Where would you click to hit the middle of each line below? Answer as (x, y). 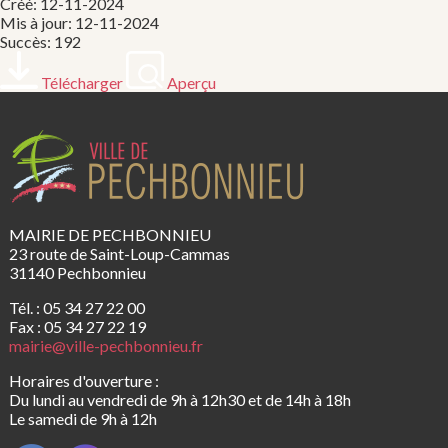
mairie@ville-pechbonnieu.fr (105, 345)
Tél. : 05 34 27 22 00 (76, 307)
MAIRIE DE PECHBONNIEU (109, 234)
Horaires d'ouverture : (83, 380)
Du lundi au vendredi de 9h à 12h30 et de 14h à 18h (179, 399)
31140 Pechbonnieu (77, 272)
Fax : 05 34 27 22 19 (77, 326)
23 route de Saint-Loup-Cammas (119, 253)
